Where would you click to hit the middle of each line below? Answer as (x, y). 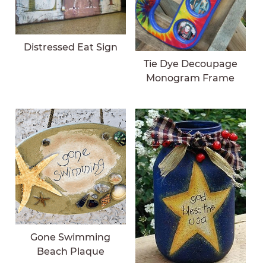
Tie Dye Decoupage (190, 64)
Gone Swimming (71, 237)
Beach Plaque (70, 252)
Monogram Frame (191, 78)
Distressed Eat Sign (70, 47)
